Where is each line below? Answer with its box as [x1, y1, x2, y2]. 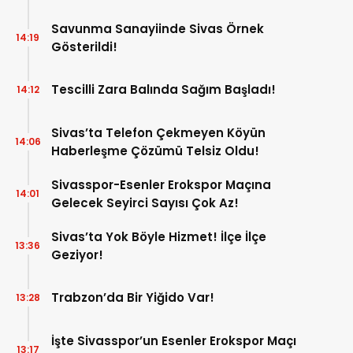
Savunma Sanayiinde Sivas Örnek [51, 20, 264, 37]
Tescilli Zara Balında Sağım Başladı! [51, 81, 276, 98]
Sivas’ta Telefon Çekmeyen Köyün [51, 124, 266, 141]
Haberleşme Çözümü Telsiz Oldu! [51, 142, 259, 159]
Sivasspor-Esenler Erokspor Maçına [51, 176, 271, 193]
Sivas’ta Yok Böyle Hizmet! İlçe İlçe [51, 228, 266, 245]
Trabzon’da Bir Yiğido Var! [51, 289, 214, 307]
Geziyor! [51, 246, 103, 263]
